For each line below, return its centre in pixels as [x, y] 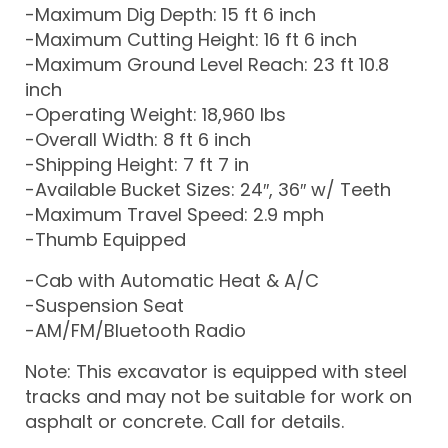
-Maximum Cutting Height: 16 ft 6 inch [191, 39]
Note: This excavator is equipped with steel [216, 371]
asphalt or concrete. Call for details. [184, 421]
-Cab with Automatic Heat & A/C [172, 280]
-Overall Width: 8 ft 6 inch [138, 139]
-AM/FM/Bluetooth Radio [135, 330]
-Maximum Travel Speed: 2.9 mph [174, 214]
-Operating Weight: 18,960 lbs [155, 114]
